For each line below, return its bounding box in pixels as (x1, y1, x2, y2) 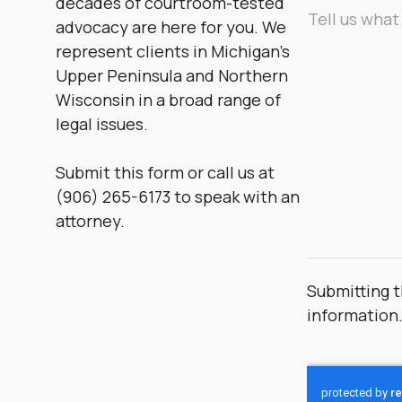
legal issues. (56, 113, 148, 135)
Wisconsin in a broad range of (56, 89, 281, 111)
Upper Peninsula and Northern (56, 65, 288, 87)
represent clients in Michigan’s (56, 40, 290, 63)
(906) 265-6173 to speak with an (56, 186, 300, 208)
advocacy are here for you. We (56, 16, 286, 39)
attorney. (56, 210, 125, 232)
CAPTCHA (306, 363, 389, 386)
